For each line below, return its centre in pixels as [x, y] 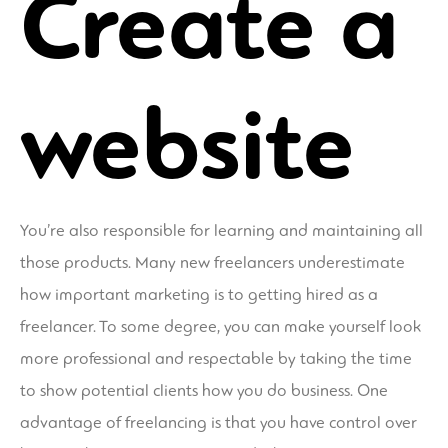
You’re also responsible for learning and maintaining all [221, 230]
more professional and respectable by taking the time [216, 358]
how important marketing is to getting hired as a [199, 294]
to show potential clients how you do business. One [204, 390]
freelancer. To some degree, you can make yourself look [220, 326]
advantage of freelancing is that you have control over [218, 422]
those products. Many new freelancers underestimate [212, 262]
